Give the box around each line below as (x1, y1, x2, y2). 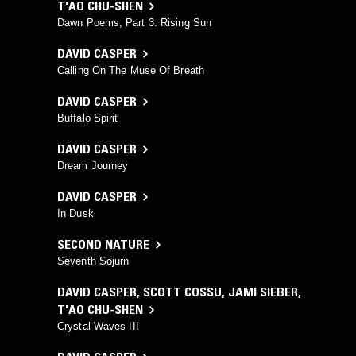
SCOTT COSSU (143, 284, 222, 300)
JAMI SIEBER (228, 284, 298, 300)
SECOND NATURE (57, 236, 149, 253)
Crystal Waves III (57, 320, 139, 333)
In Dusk (57, 207, 94, 220)
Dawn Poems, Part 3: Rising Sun (57, 17, 211, 29)
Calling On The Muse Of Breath (57, 64, 204, 77)
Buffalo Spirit (57, 112, 118, 125)
